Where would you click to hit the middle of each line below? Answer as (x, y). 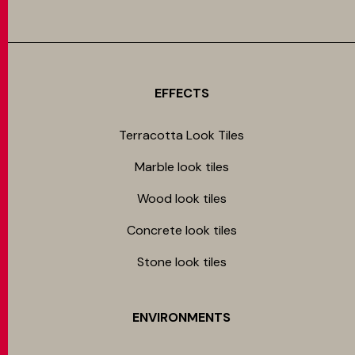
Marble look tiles (181, 167)
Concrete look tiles (181, 230)
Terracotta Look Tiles (181, 135)
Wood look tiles (181, 198)
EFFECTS (181, 93)
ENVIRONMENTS (181, 317)
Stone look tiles (181, 262)
